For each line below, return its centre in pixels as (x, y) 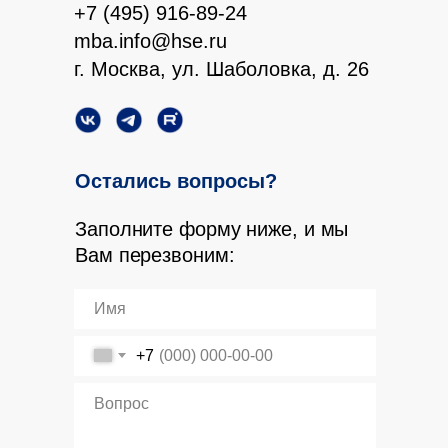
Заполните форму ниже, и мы (212, 228)
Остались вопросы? (176, 180)
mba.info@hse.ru (150, 40)
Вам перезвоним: (155, 254)
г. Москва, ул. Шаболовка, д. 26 (221, 68)
